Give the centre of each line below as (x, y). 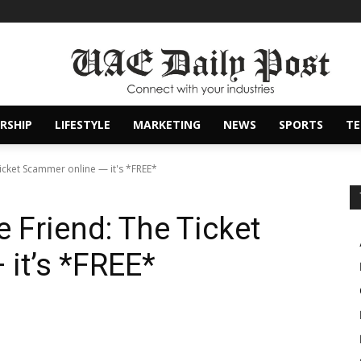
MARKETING (167, 125)
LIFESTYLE (83, 125)
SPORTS (301, 125)
